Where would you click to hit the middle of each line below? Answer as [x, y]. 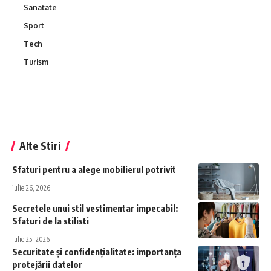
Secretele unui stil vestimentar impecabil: [95, 208]
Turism [36, 62]
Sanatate [40, 8]
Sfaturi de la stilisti [51, 221]
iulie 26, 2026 [31, 188]
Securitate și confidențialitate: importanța [97, 252]
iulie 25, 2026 [31, 240]
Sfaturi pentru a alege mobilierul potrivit [94, 170]
